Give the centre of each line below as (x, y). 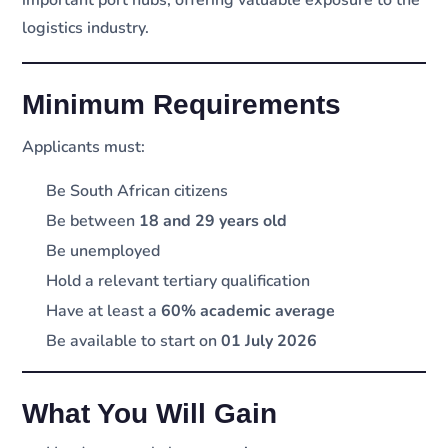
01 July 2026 (269, 340)
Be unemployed (103, 250)
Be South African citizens (137, 190)
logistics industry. (86, 28)
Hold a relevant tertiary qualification (178, 280)
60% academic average (248, 310)
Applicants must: (84, 146)
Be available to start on (134, 340)
